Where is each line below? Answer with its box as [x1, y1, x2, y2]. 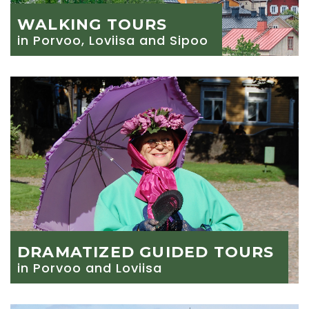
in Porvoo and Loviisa [17, 259, 162, 277]
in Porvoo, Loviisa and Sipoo [17, 32, 208, 49]
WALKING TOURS [17, 15, 168, 34]
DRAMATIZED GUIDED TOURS [17, 243, 275, 261]
